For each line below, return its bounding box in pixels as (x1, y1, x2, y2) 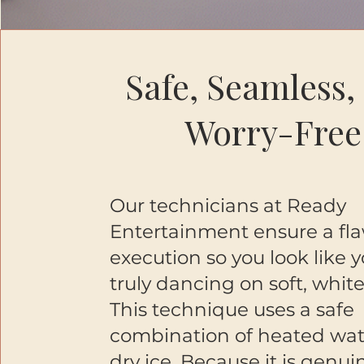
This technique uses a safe (109, 298, 354, 321)
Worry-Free (184, 109, 362, 154)
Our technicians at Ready (109, 194, 346, 217)
